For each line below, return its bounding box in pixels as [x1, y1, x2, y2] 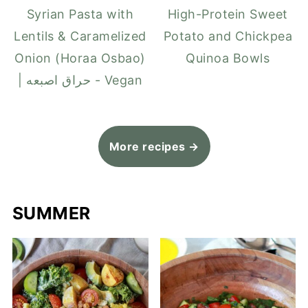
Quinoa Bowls [186, 51, 270, 66]
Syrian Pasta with [26, 7, 134, 22]
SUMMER [12, 203, 91, 224]
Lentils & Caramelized [14, 29, 146, 44]
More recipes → [109, 140, 199, 154]
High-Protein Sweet [167, 7, 288, 22]
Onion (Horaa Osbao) [14, 51, 146, 66]
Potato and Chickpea [163, 29, 293, 44]
